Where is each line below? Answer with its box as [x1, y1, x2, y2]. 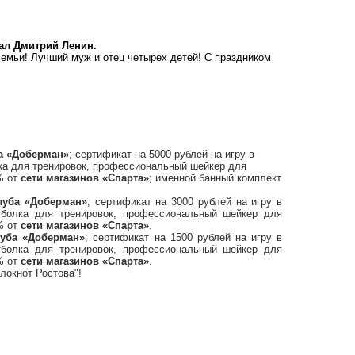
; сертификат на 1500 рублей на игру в [85, 231, 283, 244]
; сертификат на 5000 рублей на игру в [69, 148, 254, 161]
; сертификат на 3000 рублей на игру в [86, 196, 282, 208]
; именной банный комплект [149, 172, 281, 185]
